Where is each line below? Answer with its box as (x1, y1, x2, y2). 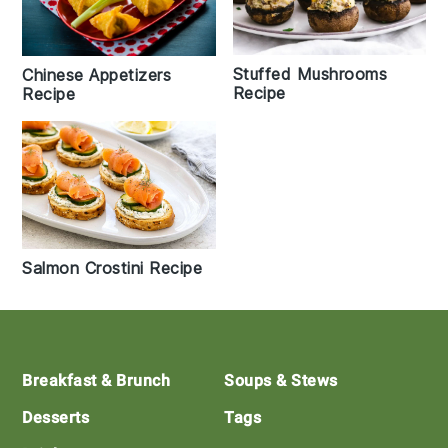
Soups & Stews (224, 371, 338, 391)
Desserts (22, 408, 90, 428)
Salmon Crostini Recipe (22, 258, 203, 279)
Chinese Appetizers (22, 64, 172, 85)
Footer (21, 349, 103, 387)
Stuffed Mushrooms (232, 64, 387, 85)
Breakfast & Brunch (22, 371, 171, 391)
